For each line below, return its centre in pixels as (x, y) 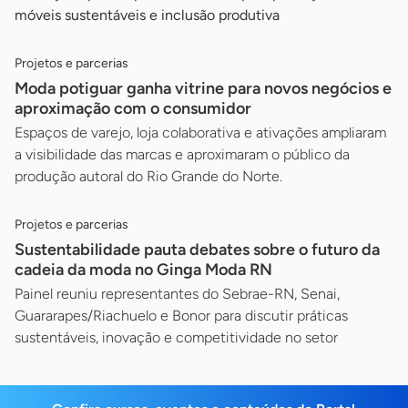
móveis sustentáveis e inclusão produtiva (147, 15)
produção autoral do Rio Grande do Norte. (148, 176)
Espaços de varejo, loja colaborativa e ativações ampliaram (200, 132)
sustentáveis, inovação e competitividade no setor (176, 337)
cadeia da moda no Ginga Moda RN (143, 269)
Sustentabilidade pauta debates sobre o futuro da (197, 249)
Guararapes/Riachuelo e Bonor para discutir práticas (181, 315)
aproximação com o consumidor (133, 108)
